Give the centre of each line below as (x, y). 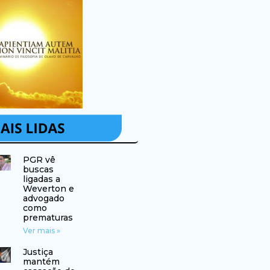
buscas (38, 170)
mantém (41, 262)
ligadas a (41, 179)
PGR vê (39, 160)
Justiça (38, 252)
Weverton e (48, 189)
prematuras (48, 218)
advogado (43, 199)
